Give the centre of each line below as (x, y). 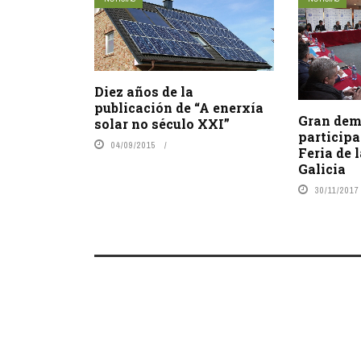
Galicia (322, 169)
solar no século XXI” (162, 124)
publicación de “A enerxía (179, 108)
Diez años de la (144, 92)
